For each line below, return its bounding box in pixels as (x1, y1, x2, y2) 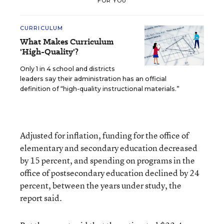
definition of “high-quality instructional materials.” (20, 85, 179, 92)
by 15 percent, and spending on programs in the (20, 154, 195, 166)
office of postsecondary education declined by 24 (20, 167, 199, 178)
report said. (20, 192, 62, 203)
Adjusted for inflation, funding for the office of (20, 129, 189, 141)
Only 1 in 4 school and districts (20, 65, 115, 72)
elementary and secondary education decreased (20, 142, 197, 153)
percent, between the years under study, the (20, 179, 181, 191)
